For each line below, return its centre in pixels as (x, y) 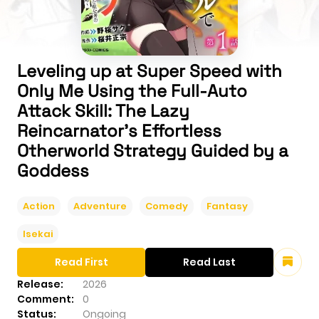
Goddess (53, 171)
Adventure (100, 206)
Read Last (209, 262)
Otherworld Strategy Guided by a (153, 151)
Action (39, 206)
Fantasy (227, 206)
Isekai (38, 234)
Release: (40, 284)
